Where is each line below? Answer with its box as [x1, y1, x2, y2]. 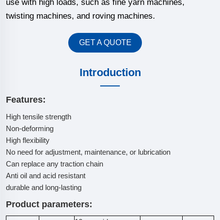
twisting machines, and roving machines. [6, 11, 155, 21]
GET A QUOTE [79, 38, 132, 47]
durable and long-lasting [6, 183, 82, 192]
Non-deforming [6, 124, 54, 133]
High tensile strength [6, 112, 71, 121]
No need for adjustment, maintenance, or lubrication [6, 148, 170, 156]
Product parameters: [6, 199, 92, 209]
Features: [6, 95, 46, 105]
